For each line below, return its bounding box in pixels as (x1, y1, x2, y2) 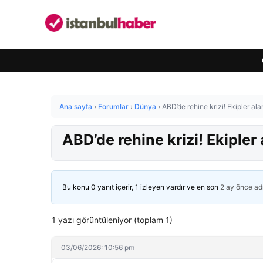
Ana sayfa (59, 102, 92, 111)
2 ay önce (220, 183, 252, 191)
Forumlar (98, 102, 129, 111)
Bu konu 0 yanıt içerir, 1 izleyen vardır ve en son (62, 183, 220, 191)
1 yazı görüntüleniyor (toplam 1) (52, 215, 173, 225)
